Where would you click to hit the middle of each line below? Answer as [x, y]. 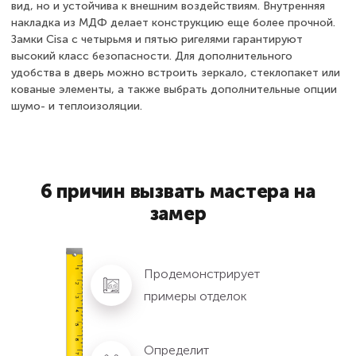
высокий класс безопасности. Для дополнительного [152, 56]
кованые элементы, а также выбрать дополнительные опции [174, 89]
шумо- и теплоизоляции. [77, 106]
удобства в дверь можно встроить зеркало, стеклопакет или [176, 72]
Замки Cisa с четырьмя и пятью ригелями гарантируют [157, 39]
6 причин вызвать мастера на [178, 191]
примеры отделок [195, 296]
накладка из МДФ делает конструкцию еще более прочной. [173, 22]
